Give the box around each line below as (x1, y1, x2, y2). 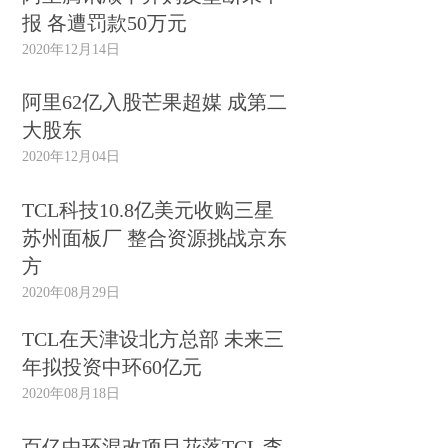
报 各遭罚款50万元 (22, 11, 188, 34)
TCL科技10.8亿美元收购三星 (22, 198, 275, 221)
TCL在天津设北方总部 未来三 (22, 328, 285, 351)
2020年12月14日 (22, 40, 121, 57)
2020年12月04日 (22, 148, 121, 165)
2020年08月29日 (22, 283, 121, 300)
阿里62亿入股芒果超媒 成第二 (22, 91, 288, 114)
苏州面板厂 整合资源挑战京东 (22, 226, 288, 249)
